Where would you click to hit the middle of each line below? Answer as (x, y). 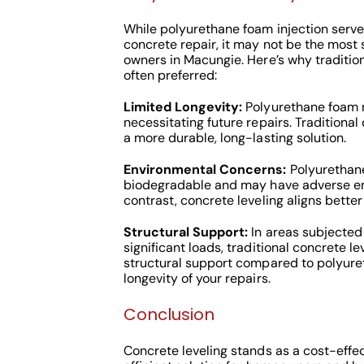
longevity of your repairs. (197, 278)
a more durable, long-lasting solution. (234, 138)
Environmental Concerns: (205, 169)
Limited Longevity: (183, 107)
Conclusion (169, 314)
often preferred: (170, 75)
